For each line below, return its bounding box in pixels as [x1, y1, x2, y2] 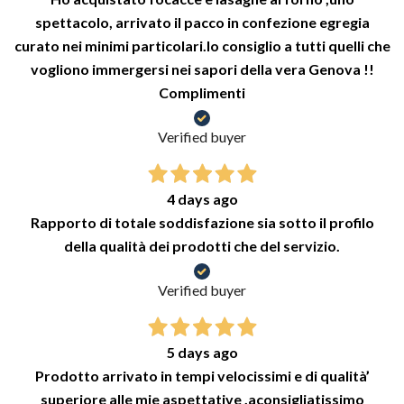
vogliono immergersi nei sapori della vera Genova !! [30, 60, 374, 78]
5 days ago [166, 344, 238, 362]
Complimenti [159, 84, 245, 102]
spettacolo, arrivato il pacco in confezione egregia [34, 14, 370, 32]
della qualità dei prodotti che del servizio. [64, 237, 340, 255]
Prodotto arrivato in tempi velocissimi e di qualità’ [34, 367, 370, 385]
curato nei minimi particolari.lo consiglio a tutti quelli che [14, 37, 390, 55]
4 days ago [166, 190, 238, 208]
